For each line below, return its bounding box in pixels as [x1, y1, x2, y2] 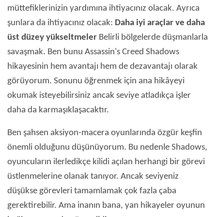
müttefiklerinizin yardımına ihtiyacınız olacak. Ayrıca [7, 4, 200, 14]
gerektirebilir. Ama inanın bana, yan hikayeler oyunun [7, 201, 205, 211]
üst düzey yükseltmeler [7, 33, 97, 43]
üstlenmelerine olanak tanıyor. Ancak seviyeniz [7, 172, 179, 182]
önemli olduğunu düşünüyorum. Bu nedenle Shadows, [7, 143, 207, 153]
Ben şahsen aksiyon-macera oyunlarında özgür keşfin [7, 128, 202, 138]
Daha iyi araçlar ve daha [115, 18, 205, 28]
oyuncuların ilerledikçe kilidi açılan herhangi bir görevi [7, 157, 205, 167]
